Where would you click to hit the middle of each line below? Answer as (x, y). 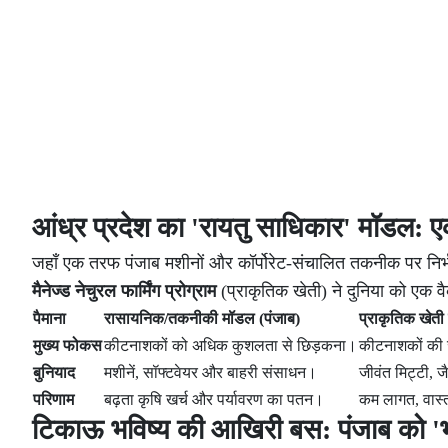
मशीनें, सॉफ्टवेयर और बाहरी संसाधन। (210, 373)
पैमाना (49, 319)
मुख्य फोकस (67, 346)
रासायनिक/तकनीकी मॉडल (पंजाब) (202, 319)
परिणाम (53, 400)
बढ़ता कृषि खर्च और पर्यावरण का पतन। (214, 400)
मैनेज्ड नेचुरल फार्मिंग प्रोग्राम (124, 291)
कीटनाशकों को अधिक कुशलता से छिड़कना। (230, 346)
